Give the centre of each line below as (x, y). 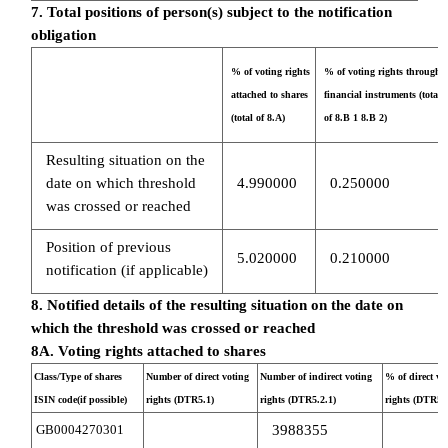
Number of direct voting (197, 376)
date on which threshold (120, 182)
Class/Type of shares (77, 376)
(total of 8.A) (257, 117)
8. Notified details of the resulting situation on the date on (216, 304)
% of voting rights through (382, 71)
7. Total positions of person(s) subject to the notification (211, 11)
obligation (63, 34)
